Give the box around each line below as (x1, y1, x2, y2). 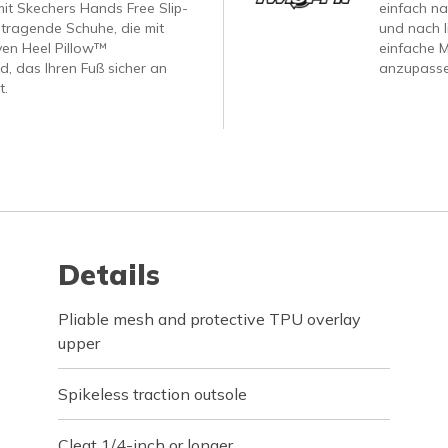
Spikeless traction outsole (58, 384, 248, 404)
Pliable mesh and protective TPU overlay (58, 309, 362, 329)
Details (58, 257, 161, 292)
